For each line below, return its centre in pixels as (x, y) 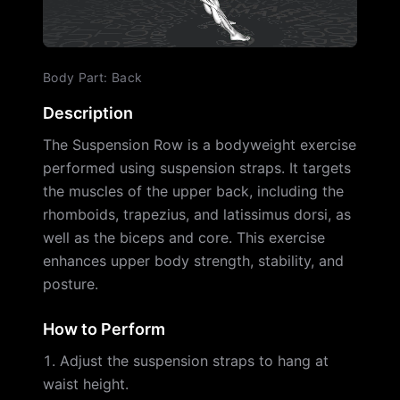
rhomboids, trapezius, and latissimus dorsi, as (197, 214)
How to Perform (104, 329)
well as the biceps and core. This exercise (184, 237)
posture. (71, 284)
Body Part (74, 77)
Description (88, 113)
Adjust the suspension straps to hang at (194, 361)
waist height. (86, 384)
